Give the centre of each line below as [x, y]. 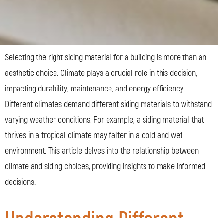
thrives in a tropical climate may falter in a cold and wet [94, 135]
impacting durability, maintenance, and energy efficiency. [95, 89]
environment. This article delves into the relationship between [102, 151]
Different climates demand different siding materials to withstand [108, 104]
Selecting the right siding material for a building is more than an [106, 57]
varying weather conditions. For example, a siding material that [104, 120]
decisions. [20, 182]
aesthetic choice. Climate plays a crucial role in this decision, [101, 73]
